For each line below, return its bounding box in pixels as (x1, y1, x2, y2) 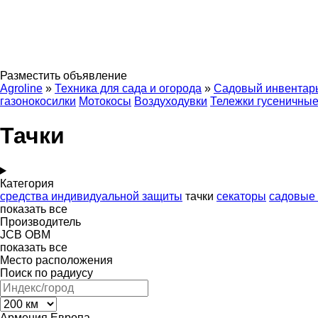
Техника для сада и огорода (55, 82, 202, 94)
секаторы (216, 190, 266, 202)
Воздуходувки (134, 95, 207, 107)
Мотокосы (79, 95, 131, 107)
